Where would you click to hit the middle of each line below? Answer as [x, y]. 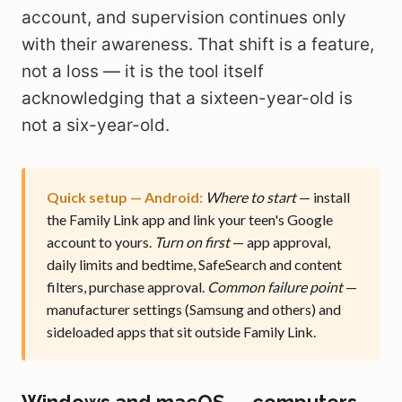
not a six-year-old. [96, 125]
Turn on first [192, 242]
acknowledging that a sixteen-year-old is [187, 98]
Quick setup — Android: [125, 197]
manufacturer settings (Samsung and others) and [194, 309]
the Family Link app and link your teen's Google [190, 219]
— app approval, [280, 242]
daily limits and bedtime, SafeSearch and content [194, 264]
